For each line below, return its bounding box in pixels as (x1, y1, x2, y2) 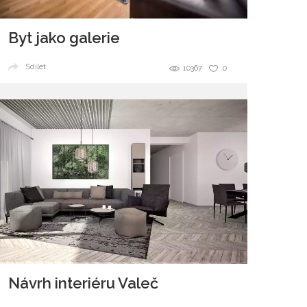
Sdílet (25, 62, 46, 72)
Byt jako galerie (8, 29, 120, 47)
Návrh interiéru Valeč (8, 274, 158, 293)
